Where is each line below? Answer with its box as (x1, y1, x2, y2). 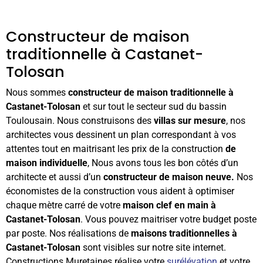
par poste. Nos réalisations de (6, 228, 131, 239)
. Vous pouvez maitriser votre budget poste (80, 214, 257, 225)
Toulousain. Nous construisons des (6, 115, 154, 126)
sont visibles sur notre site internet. (80, 242, 226, 253)
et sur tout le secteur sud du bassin (83, 101, 227, 112)
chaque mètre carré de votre (6, 200, 123, 211)
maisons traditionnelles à (131, 228, 237, 239)
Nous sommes (6, 87, 68, 98)
